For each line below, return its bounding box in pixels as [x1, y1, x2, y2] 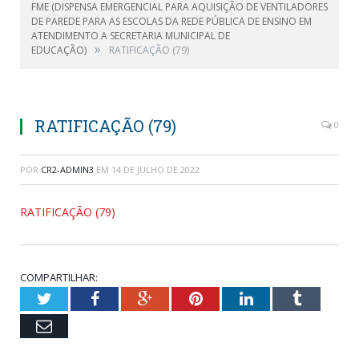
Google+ [151, 290, 208, 306]
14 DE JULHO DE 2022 [111, 163, 200, 175]
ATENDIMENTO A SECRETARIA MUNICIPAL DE [31, 29, 230, 42]
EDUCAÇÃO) [31, 43, 87, 57]
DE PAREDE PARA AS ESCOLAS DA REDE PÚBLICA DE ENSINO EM [31, 14, 312, 28]
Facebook [98, 290, 161, 306]
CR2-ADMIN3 [41, 163, 94, 175]
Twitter [50, 290, 99, 306]
